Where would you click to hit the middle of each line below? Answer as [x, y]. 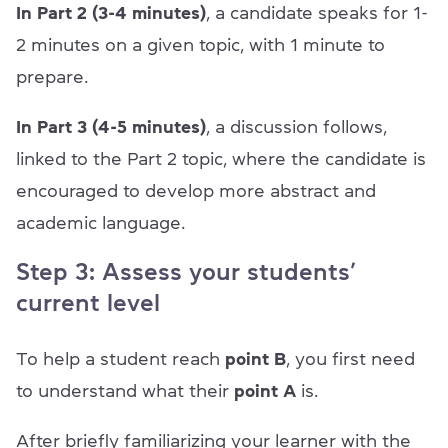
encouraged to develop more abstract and [196, 190]
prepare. [54, 76]
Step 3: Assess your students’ [186, 271]
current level [88, 302]
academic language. [100, 222]
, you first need [350, 358]
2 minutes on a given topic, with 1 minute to [200, 44]
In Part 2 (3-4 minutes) [111, 12]
